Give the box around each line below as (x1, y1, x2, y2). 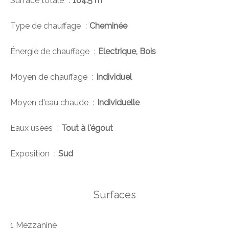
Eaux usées (10, 123, 55, 133)
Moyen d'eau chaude (10, 98, 90, 108)
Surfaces (93, 189, 136, 201)
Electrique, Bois (98, 47, 156, 57)
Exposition (10, 149, 52, 159)
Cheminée (89, 21, 127, 31)
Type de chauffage (10, 21, 83, 31)
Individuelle (97, 98, 140, 108)
